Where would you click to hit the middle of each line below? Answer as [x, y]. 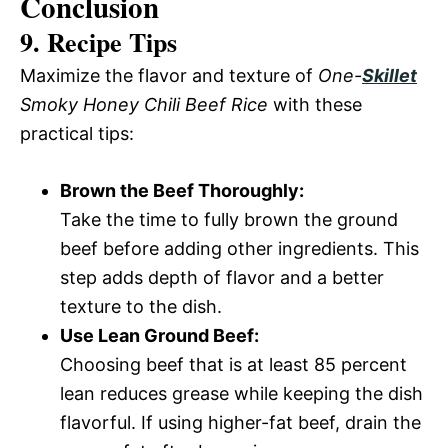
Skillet [389, 75]
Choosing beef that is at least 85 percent [233, 364]
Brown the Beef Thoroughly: [182, 190]
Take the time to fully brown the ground [229, 219]
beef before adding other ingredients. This [239, 248]
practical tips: [77, 133]
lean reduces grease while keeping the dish [241, 393]
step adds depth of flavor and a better [222, 277]
